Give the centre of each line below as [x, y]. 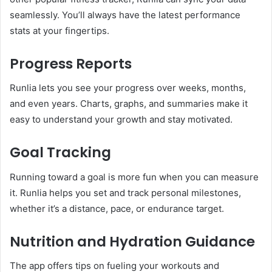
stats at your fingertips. [59, 30]
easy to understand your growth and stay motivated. [121, 120]
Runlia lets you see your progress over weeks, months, [128, 88]
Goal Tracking [60, 153]
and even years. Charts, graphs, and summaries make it [129, 104]
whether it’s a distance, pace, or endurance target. [117, 208]
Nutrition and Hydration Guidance [132, 241]
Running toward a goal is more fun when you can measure [134, 177]
